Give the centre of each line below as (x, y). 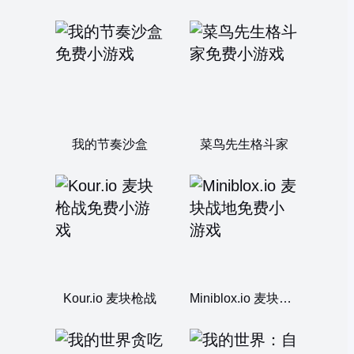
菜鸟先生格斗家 (244, 144)
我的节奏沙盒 (110, 144)
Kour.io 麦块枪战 (110, 298)
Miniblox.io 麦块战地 (285, 298)
